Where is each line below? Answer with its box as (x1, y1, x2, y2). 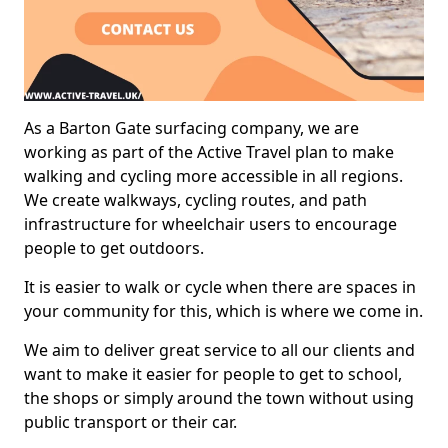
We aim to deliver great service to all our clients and (24, 338, 415, 361)
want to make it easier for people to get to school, (24, 362, 402, 385)
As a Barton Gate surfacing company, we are (24, 116, 359, 139)
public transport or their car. (24, 410, 237, 433)
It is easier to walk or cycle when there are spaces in (24, 275, 416, 298)
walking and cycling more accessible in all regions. (24, 164, 403, 187)
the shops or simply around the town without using (24, 386, 414, 409)
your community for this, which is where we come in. (24, 299, 423, 322)
